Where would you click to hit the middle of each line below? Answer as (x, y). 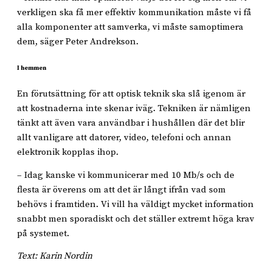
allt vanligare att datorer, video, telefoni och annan (124, 138)
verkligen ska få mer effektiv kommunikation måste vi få (134, 12)
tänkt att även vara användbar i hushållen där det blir (131, 123)
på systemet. (43, 233)
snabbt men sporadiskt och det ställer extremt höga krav (136, 219)
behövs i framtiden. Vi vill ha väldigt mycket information (135, 204)
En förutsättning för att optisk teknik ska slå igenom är (131, 94)
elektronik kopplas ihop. (68, 152)
